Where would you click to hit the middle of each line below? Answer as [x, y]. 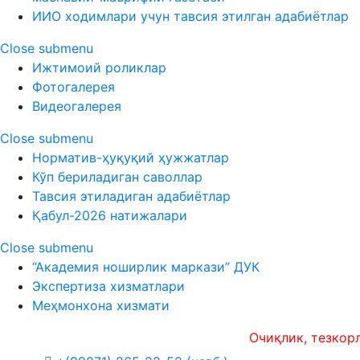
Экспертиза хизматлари [108, 286]
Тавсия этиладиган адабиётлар [131, 196]
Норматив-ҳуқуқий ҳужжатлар [131, 157]
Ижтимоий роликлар [99, 67]
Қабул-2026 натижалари [110, 215]
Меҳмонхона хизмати [101, 305]
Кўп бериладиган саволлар [117, 177]
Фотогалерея [74, 87]
